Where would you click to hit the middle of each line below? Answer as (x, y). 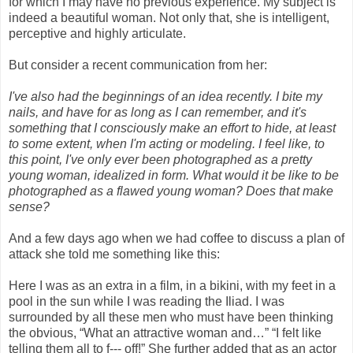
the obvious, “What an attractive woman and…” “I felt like (165, 333)
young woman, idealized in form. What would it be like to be (174, 175)
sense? (29, 206)
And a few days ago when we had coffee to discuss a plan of (176, 238)
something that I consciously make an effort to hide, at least (172, 128)
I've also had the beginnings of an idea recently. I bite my (165, 96)
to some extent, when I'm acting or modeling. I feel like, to (167, 143)
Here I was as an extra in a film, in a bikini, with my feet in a (172, 285)
